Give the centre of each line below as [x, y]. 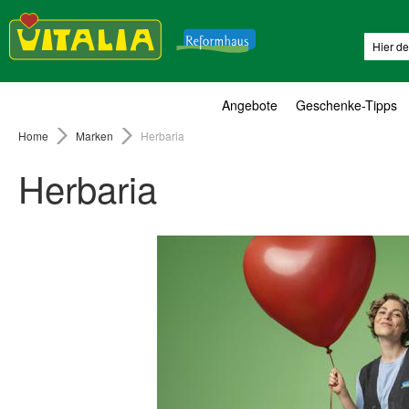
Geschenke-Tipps [346, 105]
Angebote [250, 105]
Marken [96, 136]
